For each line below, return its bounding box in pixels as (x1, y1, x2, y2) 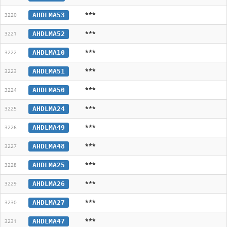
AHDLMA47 (32, 217, 65, 225)
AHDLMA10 (32, 48, 65, 56)
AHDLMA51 (32, 67, 65, 75)
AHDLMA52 (32, 29, 65, 37)
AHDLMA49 (32, 123, 65, 131)
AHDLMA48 (32, 142, 65, 150)
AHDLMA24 (32, 104, 65, 112)
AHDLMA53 (32, 11, 65, 19)
